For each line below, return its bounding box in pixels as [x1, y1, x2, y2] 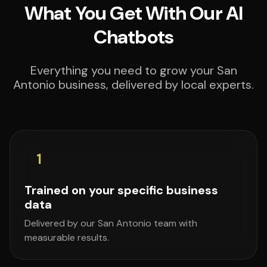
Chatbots [93, 24, 174, 49]
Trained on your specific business [24, 182, 218, 198]
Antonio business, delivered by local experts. [13, 77, 254, 92]
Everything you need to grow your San [30, 63, 237, 78]
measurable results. [24, 231, 109, 244]
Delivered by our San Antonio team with [24, 217, 197, 229]
